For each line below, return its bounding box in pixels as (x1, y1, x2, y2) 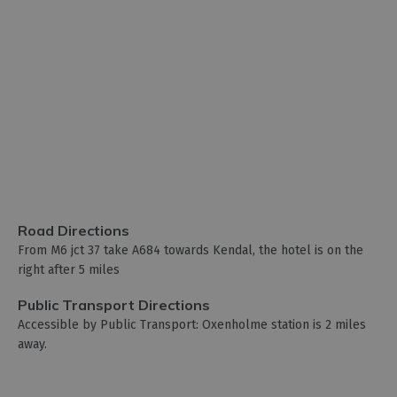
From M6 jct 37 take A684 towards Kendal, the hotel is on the (18, 242, 363, 258)
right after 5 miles (18, 261, 120, 277)
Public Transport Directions (18, 295, 210, 314)
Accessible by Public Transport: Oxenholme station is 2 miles (18, 316, 366, 332)
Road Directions (18, 221, 129, 239)
